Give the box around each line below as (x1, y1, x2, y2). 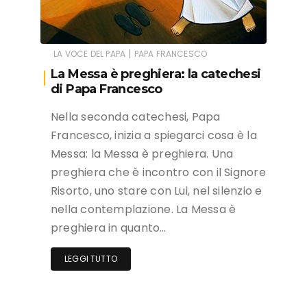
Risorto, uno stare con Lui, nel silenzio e (51, 182, 262, 199)
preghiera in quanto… (51, 219, 167, 236)
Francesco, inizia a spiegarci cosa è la (51, 127, 257, 143)
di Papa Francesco (51, 81, 162, 97)
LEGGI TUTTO (64, 252, 117, 265)
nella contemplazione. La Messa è (51, 201, 236, 217)
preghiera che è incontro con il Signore (51, 164, 266, 180)
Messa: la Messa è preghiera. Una (51, 145, 234, 162)
